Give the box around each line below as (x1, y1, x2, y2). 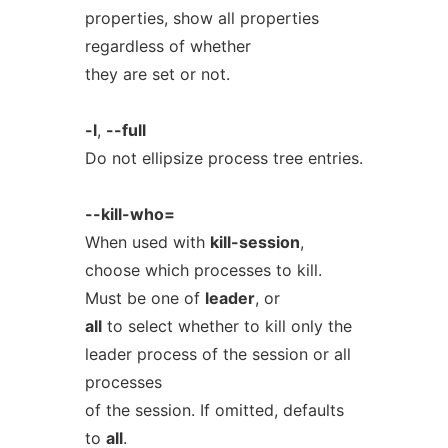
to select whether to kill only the (101, 316, 352, 336)
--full (105, 120, 146, 140)
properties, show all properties (84, 8, 319, 28)
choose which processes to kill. (84, 260, 322, 280)
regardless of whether (84, 36, 251, 56)
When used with (84, 232, 210, 252)
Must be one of (84, 288, 205, 308)
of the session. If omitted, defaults (84, 400, 344, 420)
